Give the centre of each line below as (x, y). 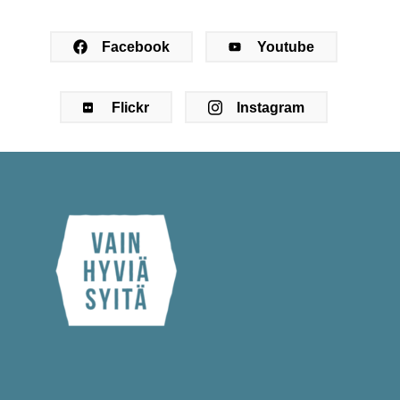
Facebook (135, 47)
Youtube (286, 47)
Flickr (130, 107)
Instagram (271, 107)
